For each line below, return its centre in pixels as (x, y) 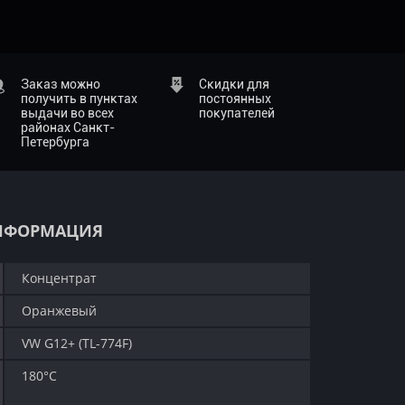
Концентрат (59, 278)
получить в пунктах (79, 99)
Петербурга (55, 142)
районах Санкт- (68, 127)
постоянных (235, 99)
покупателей (237, 113)
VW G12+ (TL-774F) (77, 343)
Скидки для (235, 84)
